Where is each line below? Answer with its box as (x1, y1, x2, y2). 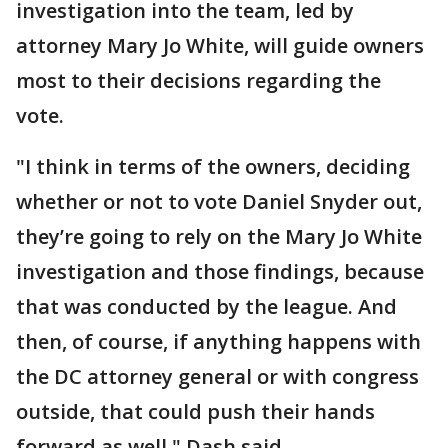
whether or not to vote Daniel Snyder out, (16, 188, 422, 215)
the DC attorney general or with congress (16, 363, 419, 390)
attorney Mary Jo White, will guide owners (16, 32, 424, 59)
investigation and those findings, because (16, 258, 424, 285)
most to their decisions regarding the (16, 67, 381, 94)
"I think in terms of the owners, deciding (16, 153, 410, 180)
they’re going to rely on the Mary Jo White (16, 223, 422, 250)
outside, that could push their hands (16, 398, 375, 425)
